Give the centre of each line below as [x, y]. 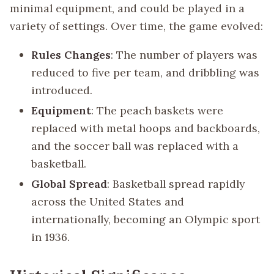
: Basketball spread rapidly [176, 184]
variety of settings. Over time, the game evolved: [136, 26]
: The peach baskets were [157, 110]
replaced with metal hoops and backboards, [146, 128]
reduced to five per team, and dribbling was [146, 72]
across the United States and [108, 202]
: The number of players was [184, 54]
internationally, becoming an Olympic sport [146, 220]
